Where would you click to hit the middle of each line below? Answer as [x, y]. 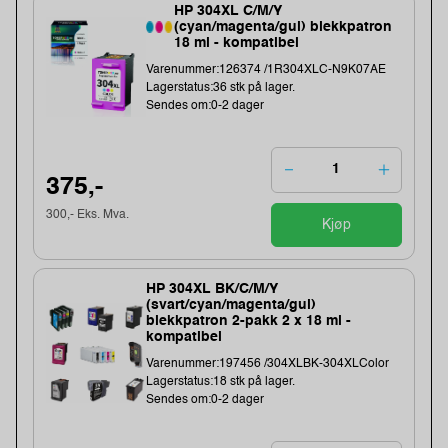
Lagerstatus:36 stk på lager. [221, 87]
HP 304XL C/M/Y [228, 10]
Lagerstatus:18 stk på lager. [221, 382]
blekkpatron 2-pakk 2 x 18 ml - [249, 321]
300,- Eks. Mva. [88, 215]
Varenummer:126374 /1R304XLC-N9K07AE [266, 69]
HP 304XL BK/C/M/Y [212, 289]
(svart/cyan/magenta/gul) [231, 305]
